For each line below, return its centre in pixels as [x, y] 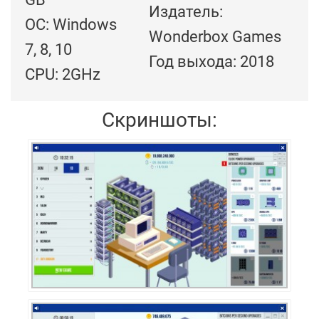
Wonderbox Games [215, 37]
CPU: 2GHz [63, 75]
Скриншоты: [159, 120]
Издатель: [186, 12]
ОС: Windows [71, 25]
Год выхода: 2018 [211, 62]
